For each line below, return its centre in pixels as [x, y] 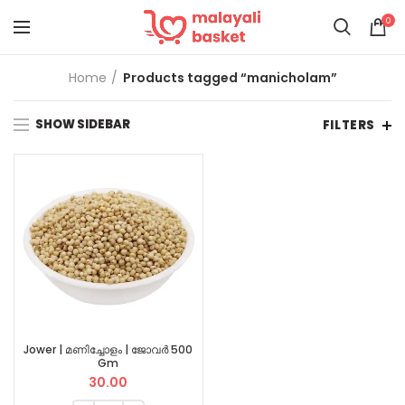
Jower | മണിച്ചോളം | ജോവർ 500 [108, 350]
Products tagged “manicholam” [230, 78]
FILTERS [348, 125]
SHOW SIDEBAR [83, 124]
